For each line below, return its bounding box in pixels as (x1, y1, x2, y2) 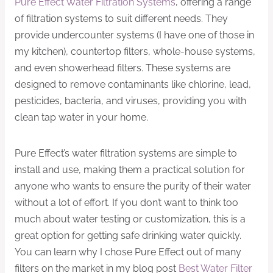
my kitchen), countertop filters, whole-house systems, (15, 46, 255, 58)
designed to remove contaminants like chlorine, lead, (15, 79, 251, 91)
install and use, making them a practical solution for (15, 164, 245, 176)
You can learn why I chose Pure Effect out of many (15, 246, 241, 258)
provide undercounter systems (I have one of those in (15, 29, 254, 41)
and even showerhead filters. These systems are (15, 62, 230, 74)
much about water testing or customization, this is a (15, 213, 246, 225)
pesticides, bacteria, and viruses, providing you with (15, 95, 246, 107)
